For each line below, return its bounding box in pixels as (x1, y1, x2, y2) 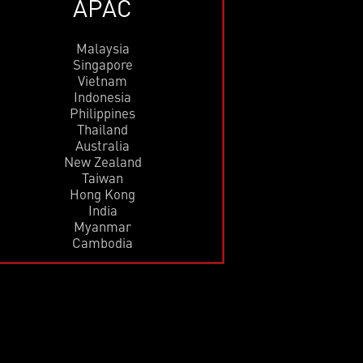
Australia (75, 137, 130, 155)
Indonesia (74, 88, 132, 106)
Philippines (70, 105, 136, 122)
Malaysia (75, 40, 130, 58)
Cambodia (72, 234, 134, 252)
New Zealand (63, 153, 142, 171)
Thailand (77, 121, 129, 139)
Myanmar (74, 218, 132, 236)
